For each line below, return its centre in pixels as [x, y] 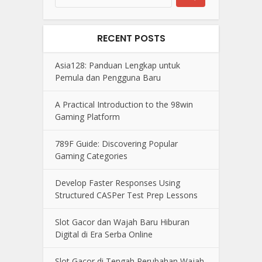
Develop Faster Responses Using [118, 183]
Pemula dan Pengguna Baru [108, 78]
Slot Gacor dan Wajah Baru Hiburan [122, 222]
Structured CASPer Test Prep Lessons [126, 195]
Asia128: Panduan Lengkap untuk [118, 65]
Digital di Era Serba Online [104, 235]
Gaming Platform [87, 117]
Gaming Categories [91, 156]
